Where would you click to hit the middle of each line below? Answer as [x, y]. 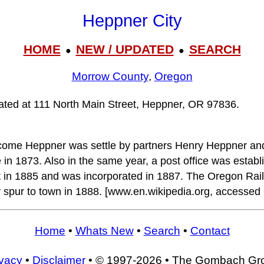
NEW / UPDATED [125, 49]
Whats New [104, 230]
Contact [210, 230]
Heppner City [132, 21]
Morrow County [110, 77]
